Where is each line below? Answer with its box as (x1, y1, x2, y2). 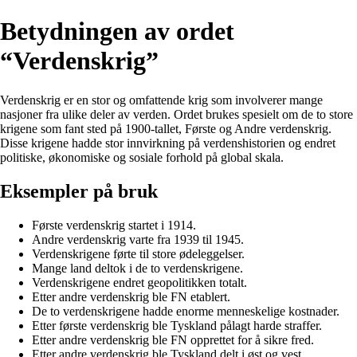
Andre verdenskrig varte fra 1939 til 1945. (32, 232, 244, 246)
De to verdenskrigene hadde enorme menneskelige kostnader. (32, 304, 339, 318)
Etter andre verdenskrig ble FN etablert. (32, 289, 230, 304)
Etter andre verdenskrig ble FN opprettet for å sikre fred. (32, 332, 314, 347)
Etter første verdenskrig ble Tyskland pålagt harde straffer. (32, 318, 322, 332)
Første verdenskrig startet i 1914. (32, 218, 196, 232)
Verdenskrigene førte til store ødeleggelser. (32, 246, 245, 261)
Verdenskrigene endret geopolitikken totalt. (32, 275, 247, 289)
